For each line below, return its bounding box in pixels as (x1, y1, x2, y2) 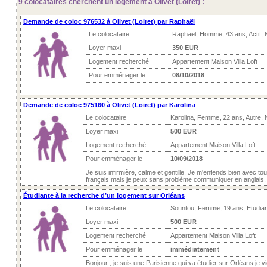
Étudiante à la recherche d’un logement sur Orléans (23, 192, 185, 199)
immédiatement (170, 246, 219, 253)
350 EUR (172, 44, 198, 51)
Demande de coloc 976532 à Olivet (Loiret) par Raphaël (23, 18, 195, 25)
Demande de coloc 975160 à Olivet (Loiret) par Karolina (23, 101, 195, 108)
